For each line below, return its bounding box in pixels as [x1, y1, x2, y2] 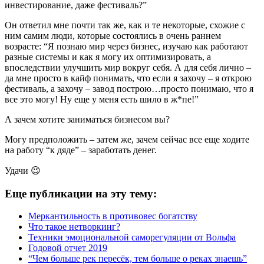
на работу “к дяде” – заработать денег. [5, 144, 157, 155]
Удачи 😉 [5, 165, 41, 176]
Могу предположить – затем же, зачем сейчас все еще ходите [5, 134, 249, 144]
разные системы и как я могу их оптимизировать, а [5, 51, 211, 62]
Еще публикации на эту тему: [5, 187, 157, 200]
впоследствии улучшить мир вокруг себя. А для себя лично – [5, 62, 251, 72]
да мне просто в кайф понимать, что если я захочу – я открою [5, 72, 252, 83]
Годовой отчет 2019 [28, 243, 107, 253]
